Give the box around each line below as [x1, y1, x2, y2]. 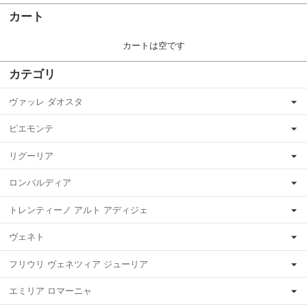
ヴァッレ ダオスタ [9, 96, 83, 107]
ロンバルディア [9, 177, 71, 188]
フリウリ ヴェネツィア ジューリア [9, 258, 148, 269]
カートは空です [122, 40, 185, 51]
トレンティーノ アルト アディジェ [9, 204, 148, 215]
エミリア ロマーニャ [9, 286, 92, 297]
